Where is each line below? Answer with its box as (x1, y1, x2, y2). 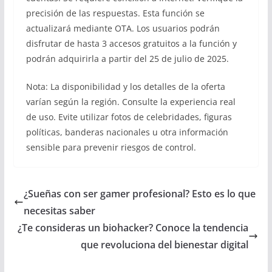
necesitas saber (23, 203, 95, 217)
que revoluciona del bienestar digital (81, 237, 249, 251)
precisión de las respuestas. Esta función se (25, 7, 205, 19)
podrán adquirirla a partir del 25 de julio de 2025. (25, 52, 229, 64)
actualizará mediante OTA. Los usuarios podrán (25, 22, 220, 34)
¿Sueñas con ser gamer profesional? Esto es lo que (23, 186, 256, 200)
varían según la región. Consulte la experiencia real (25, 95, 236, 107)
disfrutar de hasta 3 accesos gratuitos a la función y (25, 37, 237, 49)
